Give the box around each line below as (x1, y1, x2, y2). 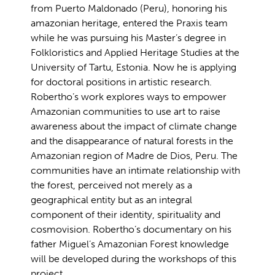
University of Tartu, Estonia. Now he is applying (31, 61, 236, 74)
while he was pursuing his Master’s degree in (31, 32, 226, 44)
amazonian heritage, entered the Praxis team (31, 17, 228, 29)
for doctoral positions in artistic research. (31, 76, 212, 88)
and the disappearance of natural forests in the (31, 135, 233, 147)
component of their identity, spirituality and (31, 209, 220, 221)
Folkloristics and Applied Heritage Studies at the (31, 47, 239, 59)
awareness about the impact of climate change (31, 120, 237, 133)
